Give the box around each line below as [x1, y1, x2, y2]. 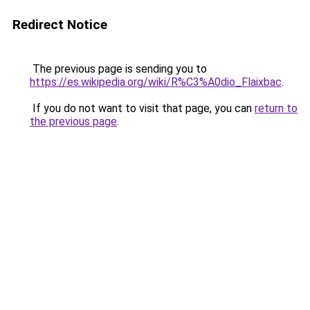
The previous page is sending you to [30, 62, 207, 75]
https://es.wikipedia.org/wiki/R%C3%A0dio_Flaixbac [30, 75, 282, 89]
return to [255, 102, 298, 115]
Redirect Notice [12, 17, 107, 33]
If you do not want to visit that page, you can [30, 102, 255, 115]
